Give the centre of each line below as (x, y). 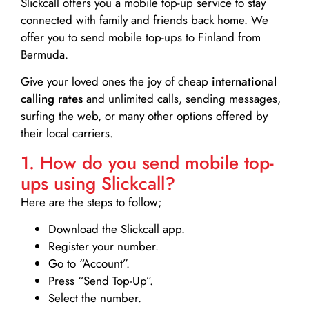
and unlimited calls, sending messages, (182, 99)
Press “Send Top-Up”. (101, 281)
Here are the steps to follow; (91, 202)
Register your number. (103, 247)
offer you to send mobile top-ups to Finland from (141, 38)
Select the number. (95, 298)
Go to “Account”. (89, 264)
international (244, 82)
